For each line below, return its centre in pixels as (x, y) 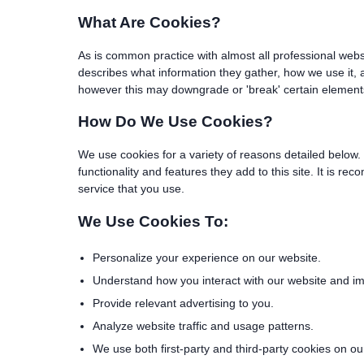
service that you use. (131, 189)
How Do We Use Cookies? (175, 122)
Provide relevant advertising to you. (183, 303)
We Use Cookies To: (153, 221)
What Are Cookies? (149, 23)
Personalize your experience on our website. (207, 257)
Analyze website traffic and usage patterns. (203, 325)
